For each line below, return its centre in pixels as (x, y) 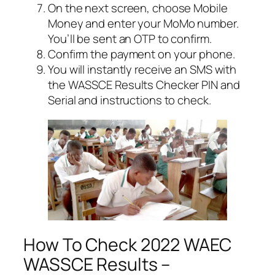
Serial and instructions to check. (130, 100)
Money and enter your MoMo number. (143, 24)
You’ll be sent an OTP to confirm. (130, 39)
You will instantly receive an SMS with (142, 70)
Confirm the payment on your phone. (141, 54)
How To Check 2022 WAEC (127, 244)
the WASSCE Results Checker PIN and (144, 85)
